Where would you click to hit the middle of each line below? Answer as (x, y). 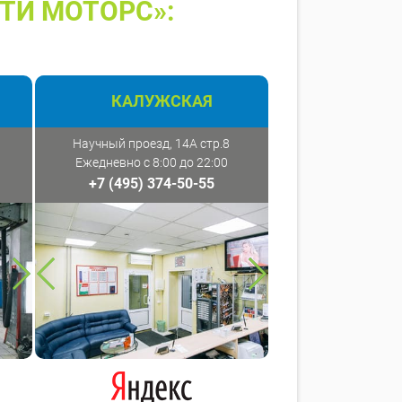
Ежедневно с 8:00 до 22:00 (151, 163)
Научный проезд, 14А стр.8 (151, 144)
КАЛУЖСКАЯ (162, 101)
